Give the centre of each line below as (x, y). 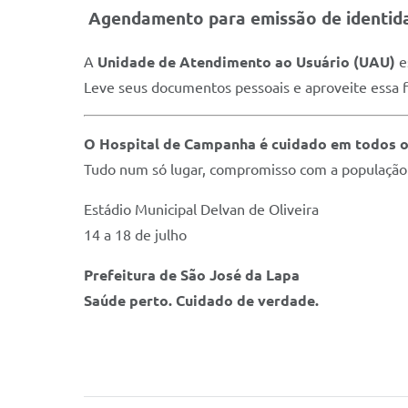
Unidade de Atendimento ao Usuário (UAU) (246, 61)
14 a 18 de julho (135, 235)
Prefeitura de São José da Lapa (192, 275)
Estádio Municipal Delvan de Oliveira (201, 209)
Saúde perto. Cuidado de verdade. (201, 300)
